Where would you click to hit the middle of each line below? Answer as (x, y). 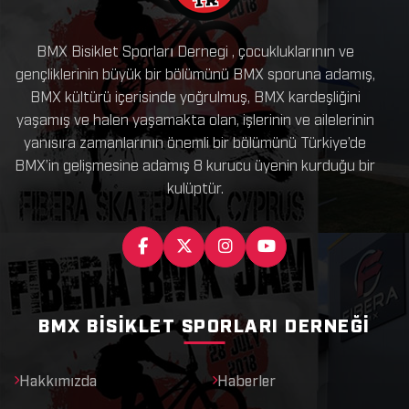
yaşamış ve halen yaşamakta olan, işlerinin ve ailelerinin (195, 118)
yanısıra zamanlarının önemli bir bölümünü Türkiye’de (195, 141)
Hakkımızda (58, 379)
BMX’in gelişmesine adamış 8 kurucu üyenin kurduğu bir (195, 164)
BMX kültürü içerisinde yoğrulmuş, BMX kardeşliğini (195, 95)
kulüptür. (195, 187)
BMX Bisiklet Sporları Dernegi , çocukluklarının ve (195, 50)
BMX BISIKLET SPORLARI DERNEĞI (204, 324)
